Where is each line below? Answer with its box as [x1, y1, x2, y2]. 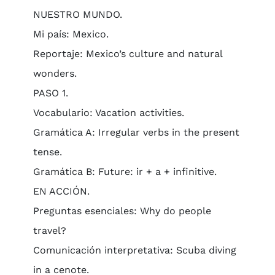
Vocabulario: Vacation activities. [33, 107, 184, 118]
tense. [33, 146, 62, 158]
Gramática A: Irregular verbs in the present [33, 126, 239, 138]
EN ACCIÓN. [33, 185, 90, 197]
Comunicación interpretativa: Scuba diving [33, 244, 236, 256]
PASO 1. [33, 87, 68, 99]
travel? [33, 225, 66, 236]
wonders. [33, 68, 77, 79]
